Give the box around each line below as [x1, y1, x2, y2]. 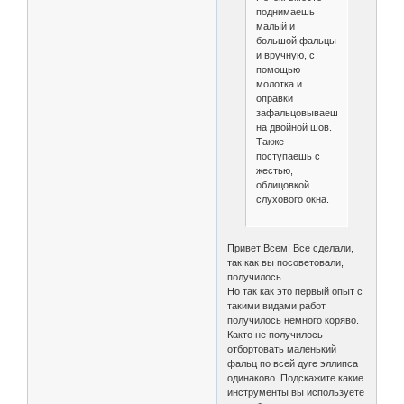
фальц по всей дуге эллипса [227, 358, 359, 370]
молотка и [255, 78, 302, 89]
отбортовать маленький [227, 344, 337, 355]
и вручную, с [255, 49, 315, 60]
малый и [255, 20, 295, 32]
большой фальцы [255, 34, 336, 46]
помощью [255, 63, 300, 75]
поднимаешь [255, 5, 315, 17]
